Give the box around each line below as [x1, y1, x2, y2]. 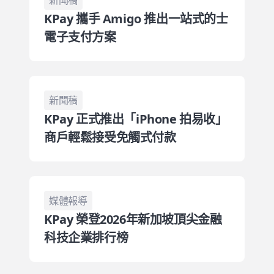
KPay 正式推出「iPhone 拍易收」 [44, 111, 228, 127]
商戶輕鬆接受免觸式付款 [44, 129, 176, 146]
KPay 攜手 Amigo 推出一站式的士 [44, 10, 228, 27]
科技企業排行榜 [44, 229, 128, 246]
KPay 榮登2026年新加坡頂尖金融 [44, 211, 222, 228]
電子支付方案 [44, 29, 116, 45]
